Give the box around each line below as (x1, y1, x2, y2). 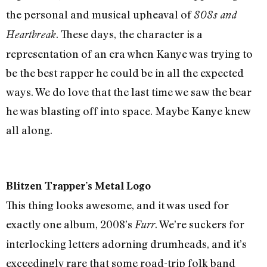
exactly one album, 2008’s (6, 217, 135, 231)
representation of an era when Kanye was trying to (6, 46, 253, 60)
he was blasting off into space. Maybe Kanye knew (6, 104, 250, 117)
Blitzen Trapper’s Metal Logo (6, 179, 151, 192)
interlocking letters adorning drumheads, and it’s (6, 237, 247, 250)
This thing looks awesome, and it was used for (6, 198, 229, 212)
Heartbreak (6, 27, 56, 41)
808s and (194, 8, 237, 21)
